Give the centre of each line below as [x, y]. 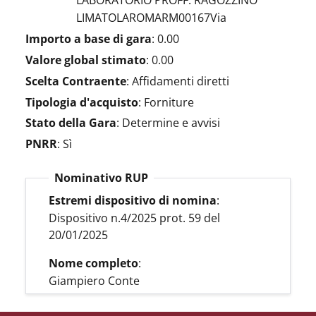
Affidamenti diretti [181, 81]
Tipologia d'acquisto [82, 102]
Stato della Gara [71, 123]
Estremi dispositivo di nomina [133, 201]
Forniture [169, 102]
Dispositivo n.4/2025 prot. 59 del [134, 218]
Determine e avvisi [171, 123]
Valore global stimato [86, 60]
